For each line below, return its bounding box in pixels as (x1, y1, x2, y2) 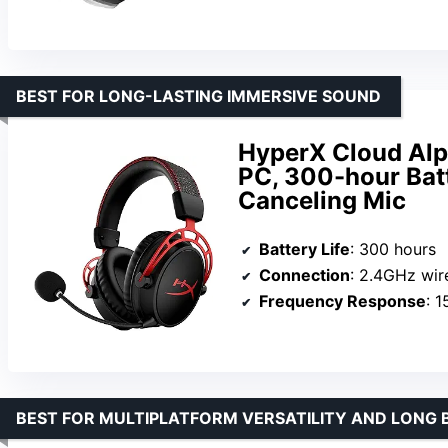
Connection (259, 265, 350, 286)
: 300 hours (350, 239, 436, 260)
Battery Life (259, 239, 350, 260)
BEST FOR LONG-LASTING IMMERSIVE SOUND (16, 86, 381, 107)
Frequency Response (259, 291, 426, 312)
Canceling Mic (238, 186, 406, 216)
